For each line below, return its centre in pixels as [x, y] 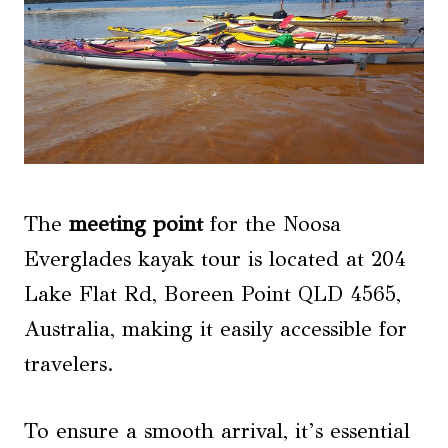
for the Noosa [272, 223]
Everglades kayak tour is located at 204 [215, 258]
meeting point [136, 223]
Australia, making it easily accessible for [215, 328]
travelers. [69, 363]
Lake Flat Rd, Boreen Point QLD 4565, [212, 293]
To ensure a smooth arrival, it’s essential [217, 430]
